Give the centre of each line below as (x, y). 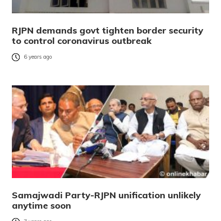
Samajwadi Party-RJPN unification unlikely (106, 195)
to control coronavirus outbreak (82, 41)
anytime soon (41, 206)
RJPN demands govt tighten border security (108, 31)
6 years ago (38, 57)
